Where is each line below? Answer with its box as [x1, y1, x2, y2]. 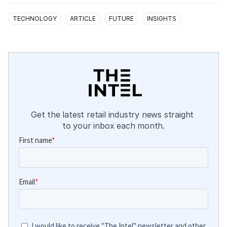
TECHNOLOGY [13, 14, 57, 22]
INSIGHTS [147, 14, 176, 22]
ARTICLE [70, 14, 96, 22]
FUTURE [109, 14, 134, 22]
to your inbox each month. [62, 120, 165, 131]
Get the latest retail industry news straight [31, 109, 196, 120]
